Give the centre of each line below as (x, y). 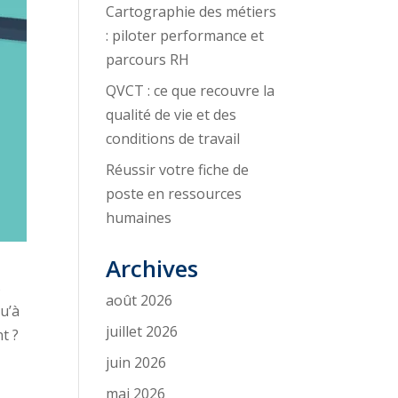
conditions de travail (173, 139)
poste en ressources (174, 194)
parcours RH (148, 60)
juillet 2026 (142, 331)
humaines (139, 218)
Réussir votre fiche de (178, 170)
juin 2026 (136, 362)
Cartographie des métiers (191, 12)
